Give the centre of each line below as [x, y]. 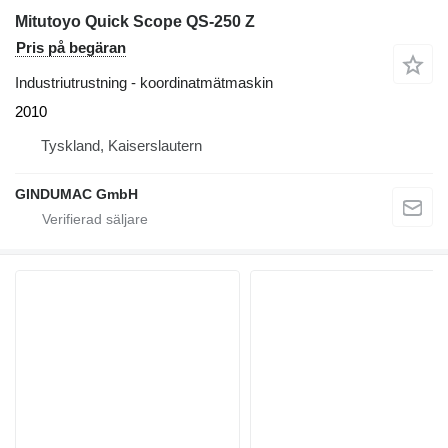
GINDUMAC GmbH [76, 193]
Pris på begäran [71, 47]
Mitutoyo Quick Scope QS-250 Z [135, 21]
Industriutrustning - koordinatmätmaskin [144, 82]
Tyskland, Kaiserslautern [121, 145]
